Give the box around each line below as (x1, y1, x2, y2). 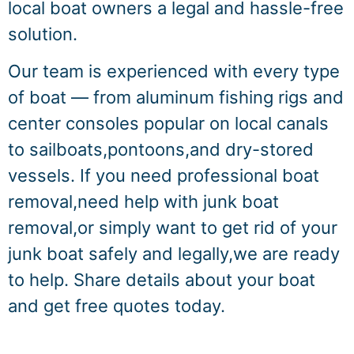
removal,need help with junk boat (8, 191, 279, 213)
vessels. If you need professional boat (8, 165, 319, 186)
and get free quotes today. (8, 296, 225, 317)
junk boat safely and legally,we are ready (8, 243, 340, 265)
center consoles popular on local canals (8, 113, 329, 134)
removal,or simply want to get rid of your (8, 217, 337, 239)
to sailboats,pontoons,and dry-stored (8, 139, 314, 160)
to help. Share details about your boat (8, 269, 315, 291)
